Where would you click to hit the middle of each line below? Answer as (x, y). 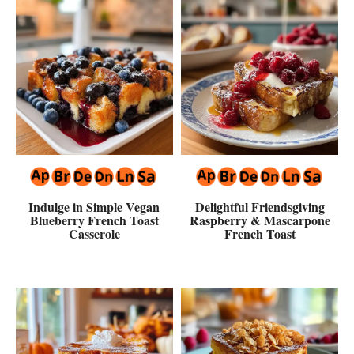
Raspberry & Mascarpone (260, 220)
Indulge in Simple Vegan (94, 206)
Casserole (94, 233)
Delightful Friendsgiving (260, 206)
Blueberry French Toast (94, 220)
